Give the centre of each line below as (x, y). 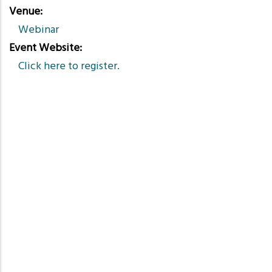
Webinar (39, 30)
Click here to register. (69, 66)
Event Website (44, 48)
